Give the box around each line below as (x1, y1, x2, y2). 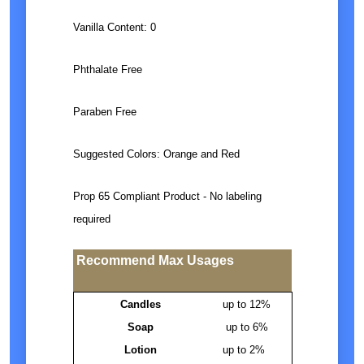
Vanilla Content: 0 (72, 21, 156, 34)
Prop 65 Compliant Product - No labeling (72, 190, 262, 203)
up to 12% (223, 298, 271, 311)
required (72, 213, 110, 226)
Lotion (123, 344, 157, 357)
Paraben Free (72, 106, 136, 119)
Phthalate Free (72, 63, 142, 76)
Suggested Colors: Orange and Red (72, 148, 240, 161)
